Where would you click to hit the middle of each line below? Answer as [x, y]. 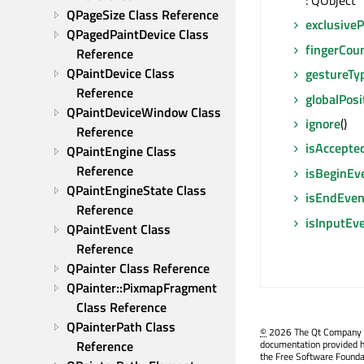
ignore [323, 124]
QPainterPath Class [121, 327]
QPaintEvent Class [119, 229]
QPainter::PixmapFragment [142, 288]
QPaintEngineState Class [136, 190]
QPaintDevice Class [121, 73]
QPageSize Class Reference [143, 15]
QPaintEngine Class [121, 151]
